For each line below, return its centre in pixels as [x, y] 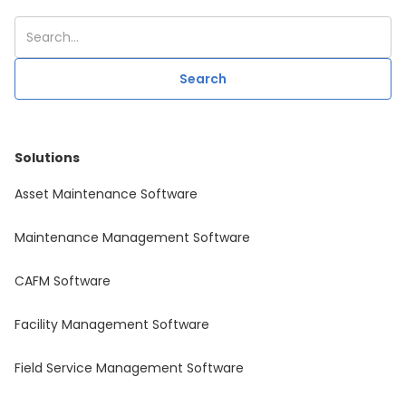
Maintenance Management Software [132, 238]
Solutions [47, 158]
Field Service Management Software [129, 368]
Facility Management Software [112, 325]
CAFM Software [63, 281]
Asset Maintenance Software [106, 194]
